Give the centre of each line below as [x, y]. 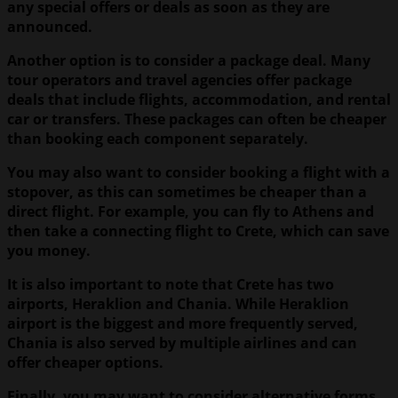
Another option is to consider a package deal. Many [189, 60]
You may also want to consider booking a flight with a [199, 172]
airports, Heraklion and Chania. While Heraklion [178, 303]
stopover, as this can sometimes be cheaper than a [187, 191]
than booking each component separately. [158, 138]
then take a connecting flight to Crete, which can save [198, 231]
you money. [49, 250]
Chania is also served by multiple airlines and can [182, 342]
